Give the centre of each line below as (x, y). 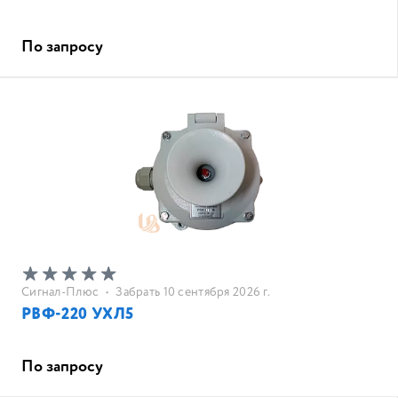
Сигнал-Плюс (60, 292)
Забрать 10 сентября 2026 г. (193, 292)
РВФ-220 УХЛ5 (78, 314)
